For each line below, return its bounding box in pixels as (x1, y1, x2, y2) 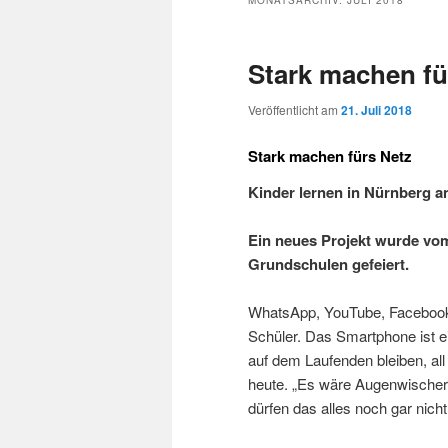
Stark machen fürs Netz (248, 144, 412, 167)
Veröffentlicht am (248, 101, 341, 119)
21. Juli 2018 (341, 101, 412, 120)
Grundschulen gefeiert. (248, 253, 409, 276)
